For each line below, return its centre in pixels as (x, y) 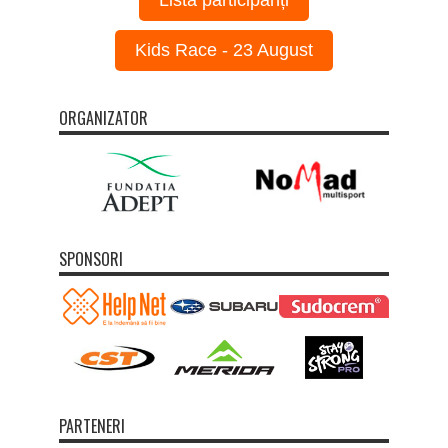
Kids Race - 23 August (224, 49)
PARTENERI (92, 425)
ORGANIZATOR (103, 117)
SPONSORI (91, 259)
